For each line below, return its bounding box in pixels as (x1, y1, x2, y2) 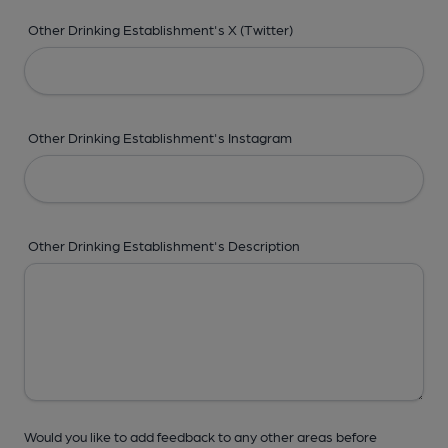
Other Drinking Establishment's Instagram (28, 129, 292, 145)
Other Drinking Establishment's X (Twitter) (28, 21, 293, 37)
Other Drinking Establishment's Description (28, 237, 300, 253)
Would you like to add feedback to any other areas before (24, 428, 377, 444)
